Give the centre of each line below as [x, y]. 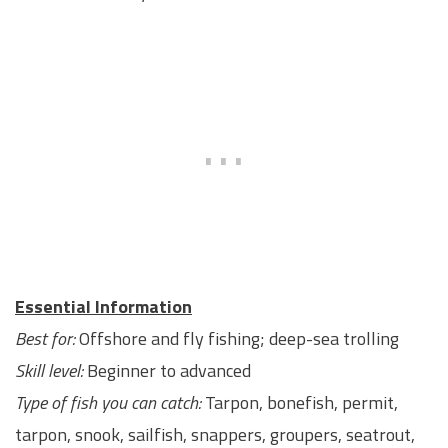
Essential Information [103, 307]
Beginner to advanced [167, 371]
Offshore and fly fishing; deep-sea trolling [237, 339]
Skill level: [49, 371]
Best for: [45, 339]
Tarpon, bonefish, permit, [299, 403]
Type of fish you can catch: [108, 403]
